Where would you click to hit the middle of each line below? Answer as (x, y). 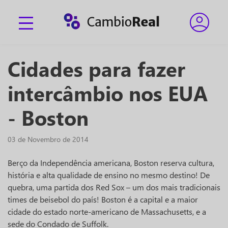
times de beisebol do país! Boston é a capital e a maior (103, 199)
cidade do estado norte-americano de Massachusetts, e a (107, 211)
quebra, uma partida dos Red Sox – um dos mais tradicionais (114, 187)
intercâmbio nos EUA (108, 93)
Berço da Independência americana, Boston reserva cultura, (111, 163)
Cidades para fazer (96, 68)
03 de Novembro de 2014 (48, 139)
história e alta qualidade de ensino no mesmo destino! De (109, 175)
